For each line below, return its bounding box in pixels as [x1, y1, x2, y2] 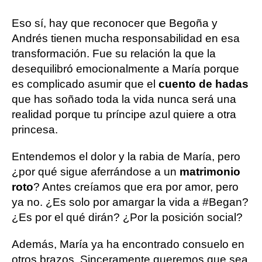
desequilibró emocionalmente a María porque [12, 62, 239, 75]
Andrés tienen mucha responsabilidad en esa [12, 32, 240, 44]
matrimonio [180, 165, 240, 178]
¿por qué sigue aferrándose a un [12, 165, 180, 178]
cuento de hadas [158, 77, 249, 90]
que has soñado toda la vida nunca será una [12, 92, 236, 105]
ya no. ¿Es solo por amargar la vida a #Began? [12, 195, 249, 208]
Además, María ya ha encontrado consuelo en [12, 237, 244, 250]
